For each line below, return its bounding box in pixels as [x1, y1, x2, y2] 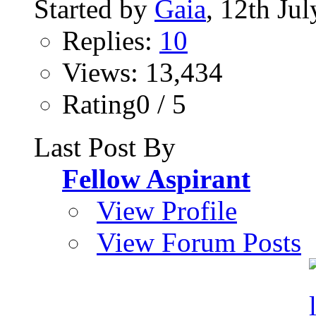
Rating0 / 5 [62, 88, 186, 119]
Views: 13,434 [62, 56, 223, 87]
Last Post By [34, 131, 176, 162]
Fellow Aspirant [62, 163, 250, 194]
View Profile [97, 195, 237, 226]
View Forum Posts [97, 226, 301, 257]
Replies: [62, 25, 159, 56]
